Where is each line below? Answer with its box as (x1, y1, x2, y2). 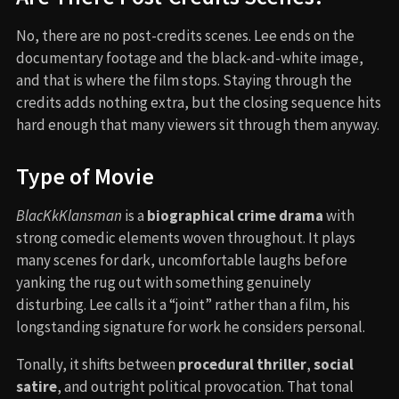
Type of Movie (16, 161, 154, 191)
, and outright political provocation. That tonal (57, 376, 354, 396)
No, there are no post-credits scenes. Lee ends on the (16, 25, 354, 45)
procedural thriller (178, 354, 306, 374)
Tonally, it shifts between (16, 354, 178, 374)
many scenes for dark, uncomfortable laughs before (16, 249, 347, 270)
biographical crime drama (147, 205, 323, 225)
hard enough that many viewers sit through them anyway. (16, 114, 379, 134)
